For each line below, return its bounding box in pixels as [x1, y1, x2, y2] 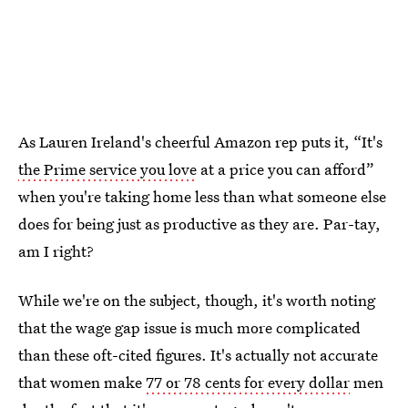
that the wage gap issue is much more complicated [18, 316, 361, 338]
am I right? [18, 240, 94, 261]
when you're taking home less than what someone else [18, 185, 386, 207]
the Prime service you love [18, 158, 197, 179]
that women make [18, 371, 146, 393]
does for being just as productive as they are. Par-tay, [18, 212, 381, 234]
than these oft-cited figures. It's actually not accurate [18, 343, 378, 365]
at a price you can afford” [197, 158, 374, 179]
